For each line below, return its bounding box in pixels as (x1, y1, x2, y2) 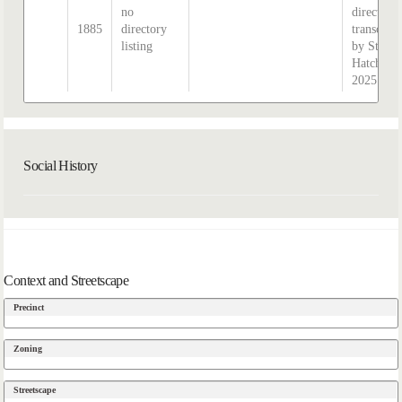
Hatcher (352, 56, 392, 70)
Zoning (13, 344, 43, 354)
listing (121, 39, 153, 53)
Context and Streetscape (4, 271, 129, 289)
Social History (23, 156, 98, 174)
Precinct (13, 302, 45, 313)
